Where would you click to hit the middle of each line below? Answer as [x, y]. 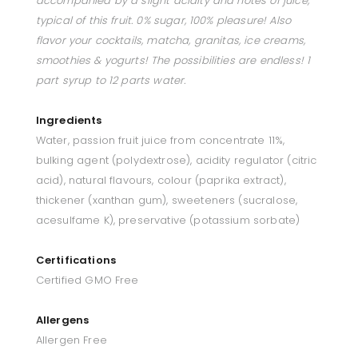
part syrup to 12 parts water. [111, 81]
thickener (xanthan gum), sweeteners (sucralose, [167, 201]
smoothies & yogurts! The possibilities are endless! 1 [173, 61]
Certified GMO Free [87, 280]
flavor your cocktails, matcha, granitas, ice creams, [171, 41]
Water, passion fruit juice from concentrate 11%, [160, 141]
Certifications [76, 261]
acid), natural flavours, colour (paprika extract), [161, 181]
